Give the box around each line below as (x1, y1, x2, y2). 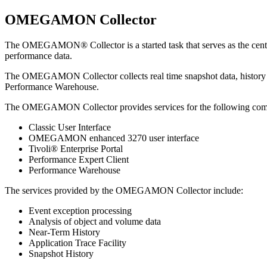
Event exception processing (29, 205, 132, 216)
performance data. (5, 50, 72, 61)
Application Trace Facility (29, 237, 126, 248)
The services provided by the (5, 185, 116, 195)
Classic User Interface (29, 122, 111, 132)
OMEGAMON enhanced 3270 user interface (29, 132, 199, 143)
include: (211, 185, 243, 195)
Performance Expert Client (29, 154, 129, 164)
